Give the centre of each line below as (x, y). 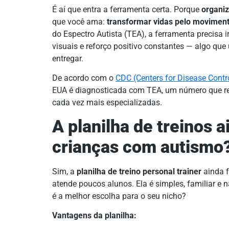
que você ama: (79, 22)
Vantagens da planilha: (94, 216)
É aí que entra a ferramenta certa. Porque (127, 9)
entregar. (68, 59)
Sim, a (64, 171)
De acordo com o (84, 78)
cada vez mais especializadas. (107, 103)
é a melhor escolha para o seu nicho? (119, 196)
